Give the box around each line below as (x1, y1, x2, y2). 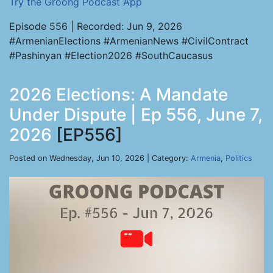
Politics (225, 154, 252, 163)
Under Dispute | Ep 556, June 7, (9, 104, 263, 125)
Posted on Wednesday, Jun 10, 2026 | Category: (9, 154, 191, 163)
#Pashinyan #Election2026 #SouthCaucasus (9, 49, 213, 62)
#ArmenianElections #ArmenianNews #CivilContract (9, 35, 249, 47)
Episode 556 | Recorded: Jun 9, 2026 (9, 20, 182, 32)
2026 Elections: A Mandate (9, 84, 228, 105)
